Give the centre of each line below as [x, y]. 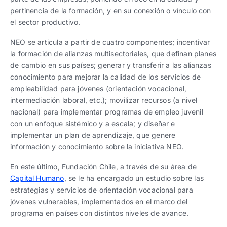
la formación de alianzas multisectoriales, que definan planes [113, 53]
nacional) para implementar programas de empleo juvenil [107, 112]
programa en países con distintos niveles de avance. [100, 213]
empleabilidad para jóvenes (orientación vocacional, [99, 88]
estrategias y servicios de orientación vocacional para [102, 190]
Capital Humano [37, 178]
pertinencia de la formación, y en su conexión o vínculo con [111, 10]
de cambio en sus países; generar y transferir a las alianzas [111, 65]
